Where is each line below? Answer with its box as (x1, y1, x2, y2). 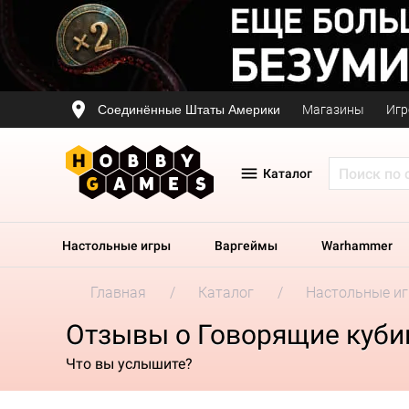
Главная (90, 284, 146, 301)
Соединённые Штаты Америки (98, 101, 280, 117)
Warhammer (321, 238, 393, 253)
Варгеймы (215, 238, 278, 253)
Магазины (302, 102, 364, 117)
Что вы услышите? (66, 354, 193, 372)
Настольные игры (62, 238, 171, 253)
